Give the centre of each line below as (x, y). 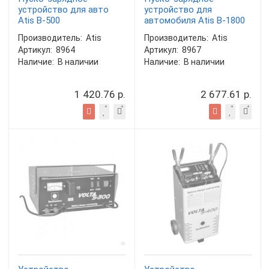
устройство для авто (63, 10)
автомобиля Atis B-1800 (195, 20)
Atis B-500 (39, 20)
